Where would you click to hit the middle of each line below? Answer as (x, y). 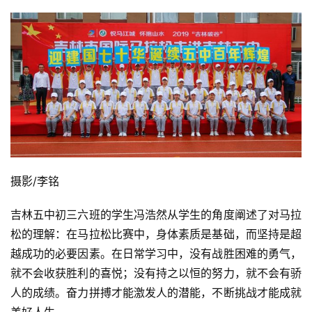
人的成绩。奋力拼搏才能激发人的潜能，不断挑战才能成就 (156, 292)
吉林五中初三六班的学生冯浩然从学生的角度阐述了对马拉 (156, 214)
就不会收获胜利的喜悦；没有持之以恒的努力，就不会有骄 (156, 273)
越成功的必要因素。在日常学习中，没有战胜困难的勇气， (156, 253)
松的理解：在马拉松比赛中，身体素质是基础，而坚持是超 (156, 234)
